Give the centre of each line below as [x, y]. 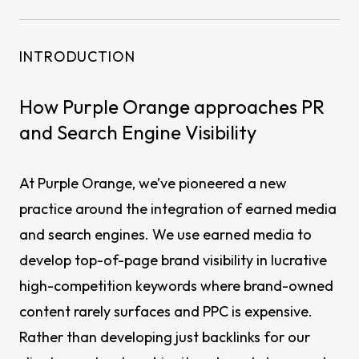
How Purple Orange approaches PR [172, 107]
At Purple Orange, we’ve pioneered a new [153, 183]
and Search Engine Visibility [138, 132]
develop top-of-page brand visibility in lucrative [173, 260]
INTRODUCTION [77, 56]
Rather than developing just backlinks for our [165, 337]
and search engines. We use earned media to [165, 234]
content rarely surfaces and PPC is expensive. [166, 311]
